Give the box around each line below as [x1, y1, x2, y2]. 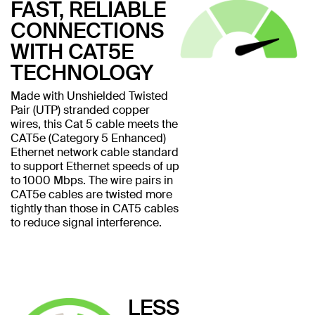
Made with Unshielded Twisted [11, 88, 168, 103]
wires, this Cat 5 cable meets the [11, 116, 178, 131]
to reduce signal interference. [11, 214, 162, 230]
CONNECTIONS [11, 16, 164, 44]
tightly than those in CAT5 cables [11, 200, 179, 216]
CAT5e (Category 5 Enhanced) [11, 130, 166, 146]
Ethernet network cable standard [11, 144, 179, 160]
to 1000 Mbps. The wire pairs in [11, 172, 173, 188]
